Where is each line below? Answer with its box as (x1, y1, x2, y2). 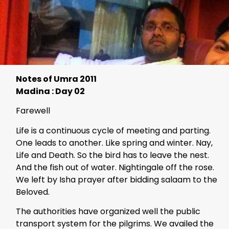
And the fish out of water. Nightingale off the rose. (16, 161, 214, 173)
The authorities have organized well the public (16, 205, 200, 218)
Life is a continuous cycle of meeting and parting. (16, 124, 211, 136)
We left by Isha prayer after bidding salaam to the (16, 173, 217, 186)
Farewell (16, 105, 50, 117)
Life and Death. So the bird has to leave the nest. (16, 149, 209, 161)
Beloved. (16, 186, 50, 198)
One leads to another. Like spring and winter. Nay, (16, 136, 213, 149)
